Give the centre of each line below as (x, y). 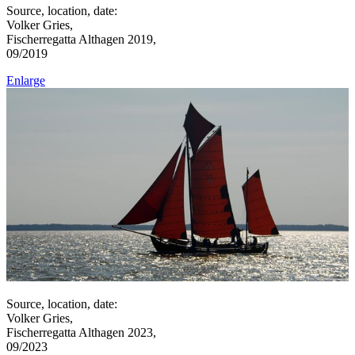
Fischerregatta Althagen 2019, (81, 40)
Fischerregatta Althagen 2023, (81, 332)
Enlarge (26, 81)
